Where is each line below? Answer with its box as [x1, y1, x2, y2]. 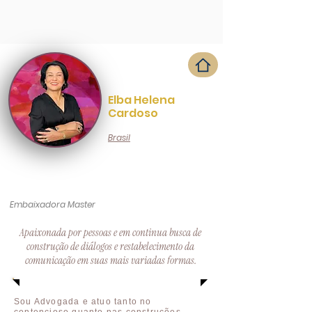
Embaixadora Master [10, 198, 95, 210]
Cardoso [108, 105, 158, 121]
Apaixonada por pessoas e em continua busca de [19, 226, 201, 240]
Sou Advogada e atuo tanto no [14, 297, 152, 306]
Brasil [108, 132, 130, 143]
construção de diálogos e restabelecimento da [26, 240, 194, 253]
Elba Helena [108, 92, 175, 108]
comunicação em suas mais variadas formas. [24, 253, 196, 267]
